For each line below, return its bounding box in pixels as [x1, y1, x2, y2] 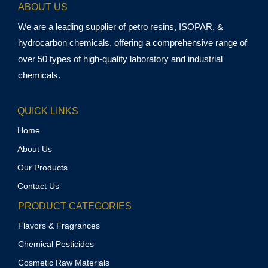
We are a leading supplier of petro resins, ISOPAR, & [18, 22, 223, 32]
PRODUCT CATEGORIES [18, 201, 132, 212]
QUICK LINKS [17, 106, 78, 117]
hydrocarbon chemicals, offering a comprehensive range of [18, 38, 247, 48]
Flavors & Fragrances [18, 221, 100, 231]
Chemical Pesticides [18, 239, 94, 249]
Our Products [17, 163, 68, 173]
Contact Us [17, 181, 59, 191]
